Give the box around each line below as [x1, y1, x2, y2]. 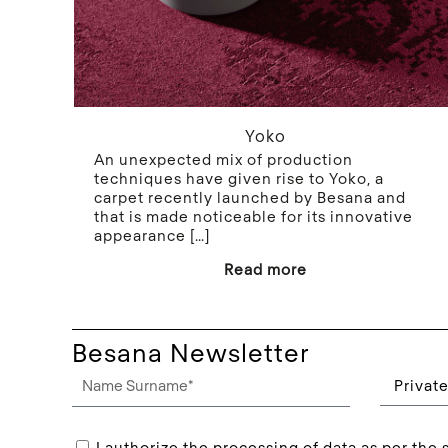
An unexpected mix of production [94, 149, 354, 168]
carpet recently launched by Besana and [94, 187, 407, 206]
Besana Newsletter [72, 336, 310, 367]
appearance [94, 225, 187, 244]
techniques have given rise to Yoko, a [94, 168, 385, 187]
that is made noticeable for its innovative [94, 206, 414, 225]
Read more [223, 259, 307, 278]
